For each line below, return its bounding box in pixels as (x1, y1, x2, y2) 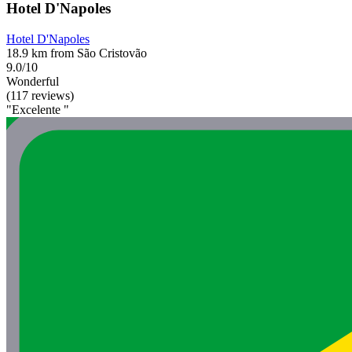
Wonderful (6, 75, 59, 89)
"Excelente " (6, 103, 69, 117)
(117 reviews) (6, 89, 74, 103)
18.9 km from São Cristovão (6, 46, 147, 60)
